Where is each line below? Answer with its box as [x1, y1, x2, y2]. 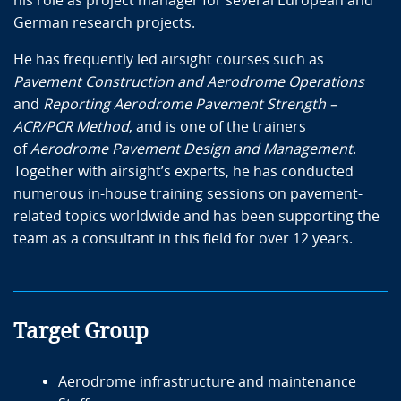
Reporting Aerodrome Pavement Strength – [43, 95, 337, 113]
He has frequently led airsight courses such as [13, 50, 324, 68]
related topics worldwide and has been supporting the [13, 207, 380, 225]
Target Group [13, 318, 149, 344]
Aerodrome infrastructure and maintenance [58, 372, 356, 390]
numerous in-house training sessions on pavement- [13, 184, 363, 202]
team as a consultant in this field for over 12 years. [13, 229, 353, 247]
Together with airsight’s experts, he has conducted [13, 162, 354, 180]
